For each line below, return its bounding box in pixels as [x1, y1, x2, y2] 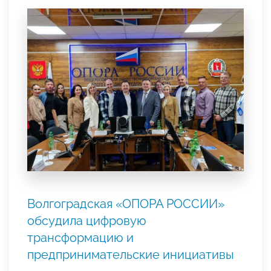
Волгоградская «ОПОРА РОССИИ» [27, 196, 224, 211]
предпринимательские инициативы [27, 247, 234, 262]
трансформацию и [27, 230, 134, 245]
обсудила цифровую [27, 213, 146, 228]
